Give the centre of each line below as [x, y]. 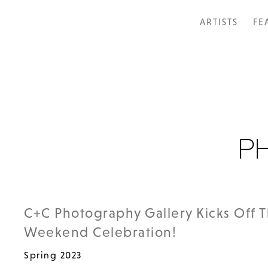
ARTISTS [219, 22]
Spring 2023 [53, 255]
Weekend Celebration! [100, 232]
